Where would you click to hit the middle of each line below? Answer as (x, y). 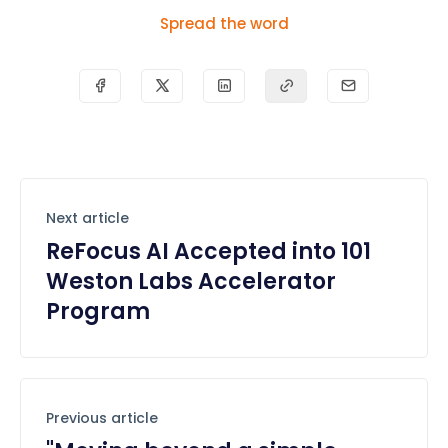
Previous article (102, 417)
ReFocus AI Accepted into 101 (208, 251)
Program (98, 311)
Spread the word (224, 23)
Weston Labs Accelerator (191, 281)
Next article (87, 217)
